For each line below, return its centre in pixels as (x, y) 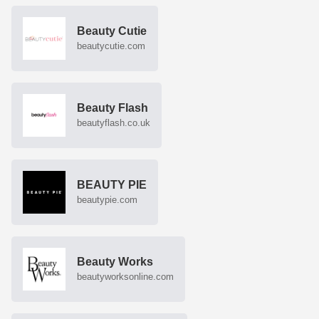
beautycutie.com (111, 46)
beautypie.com (107, 200)
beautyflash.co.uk (114, 123)
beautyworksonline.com (125, 277)
